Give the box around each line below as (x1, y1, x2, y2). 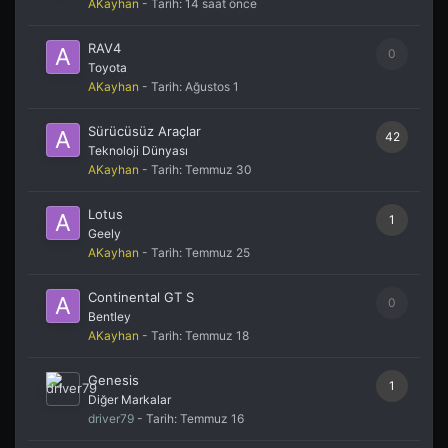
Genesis (88, 371, 139, 388)
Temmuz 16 (180, 410, 244, 426)
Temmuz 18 (185, 327, 249, 343)
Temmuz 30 (185, 161, 252, 177)
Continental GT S (88, 288, 194, 305)
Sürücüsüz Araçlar (88, 122, 201, 139)
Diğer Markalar (88, 391, 171, 407)
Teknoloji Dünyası (88, 142, 188, 158)
